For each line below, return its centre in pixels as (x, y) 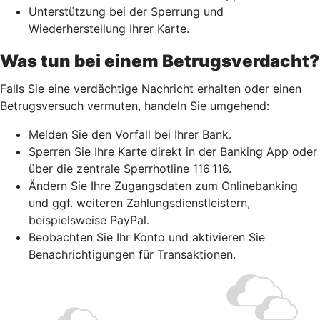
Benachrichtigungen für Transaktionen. (132, 254)
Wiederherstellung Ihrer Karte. (109, 28)
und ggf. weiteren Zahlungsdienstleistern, (139, 202)
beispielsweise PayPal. (89, 220)
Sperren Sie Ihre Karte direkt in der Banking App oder (173, 151)
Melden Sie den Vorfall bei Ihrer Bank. (130, 134)
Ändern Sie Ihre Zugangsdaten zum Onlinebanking (163, 185)
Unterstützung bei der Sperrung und (126, 11)
